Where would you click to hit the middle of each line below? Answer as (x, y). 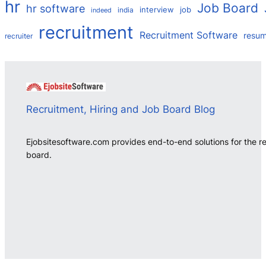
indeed (101, 11)
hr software (56, 9)
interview (157, 10)
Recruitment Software (189, 35)
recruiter (19, 36)
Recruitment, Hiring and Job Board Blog (120, 109)
